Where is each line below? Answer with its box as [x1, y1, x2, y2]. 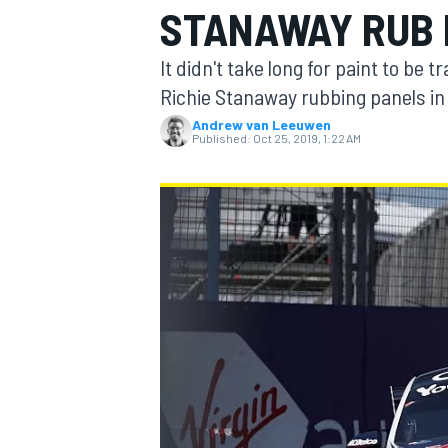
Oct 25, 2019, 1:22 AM [253, 131, 361, 145]
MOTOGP [156, 126, 212, 145]
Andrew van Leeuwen [192, 116, 331, 133]
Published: [192, 131, 251, 145]
